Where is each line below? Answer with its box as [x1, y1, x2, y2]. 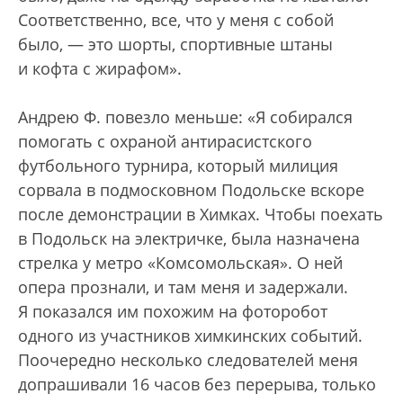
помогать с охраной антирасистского [18, 130, 312, 153]
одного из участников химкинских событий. [18, 325, 363, 347]
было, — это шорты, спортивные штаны [18, 33, 333, 56]
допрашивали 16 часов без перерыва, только [18, 373, 376, 396]
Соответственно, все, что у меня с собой [18, 9, 334, 31]
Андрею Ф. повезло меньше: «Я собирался [18, 106, 353, 129]
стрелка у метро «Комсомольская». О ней [18, 252, 343, 274]
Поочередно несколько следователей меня [18, 349, 358, 372]
